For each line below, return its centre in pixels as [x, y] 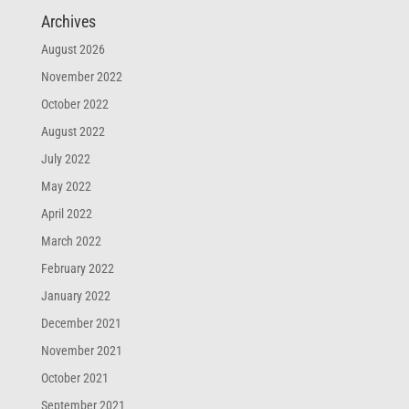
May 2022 [66, 187]
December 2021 [81, 324]
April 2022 [66, 214]
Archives [68, 22]
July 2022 [65, 159]
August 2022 [73, 132]
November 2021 [81, 351]
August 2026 [73, 50]
